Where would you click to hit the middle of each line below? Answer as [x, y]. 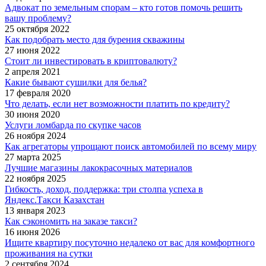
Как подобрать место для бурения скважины [95, 39]
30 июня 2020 [32, 114]
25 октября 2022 [37, 28]
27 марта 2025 [33, 157]
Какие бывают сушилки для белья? [76, 82]
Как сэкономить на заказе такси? [71, 221]
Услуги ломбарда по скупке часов [73, 125]
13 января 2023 [35, 210]
